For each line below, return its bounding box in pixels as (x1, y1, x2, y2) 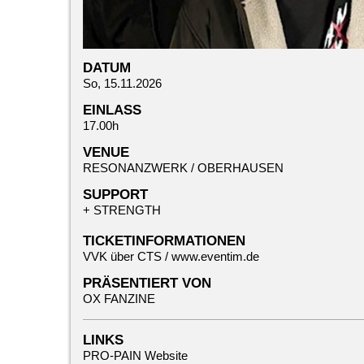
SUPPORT (83, 187, 148, 202)
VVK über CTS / (83, 249, 171, 263)
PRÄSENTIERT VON (83, 275, 211, 291)
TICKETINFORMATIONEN (83, 233, 245, 249)
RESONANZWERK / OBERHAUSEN (83, 161, 284, 175)
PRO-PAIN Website (83, 349, 188, 362)
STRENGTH (93, 203, 161, 217)
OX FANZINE (83, 292, 155, 305)
